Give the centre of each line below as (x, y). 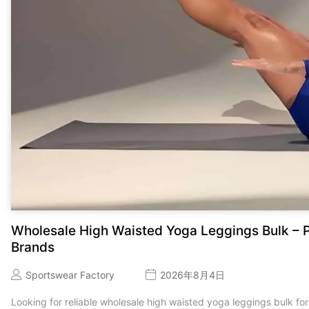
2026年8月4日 (192, 275)
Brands (32, 248)
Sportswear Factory (70, 275)
